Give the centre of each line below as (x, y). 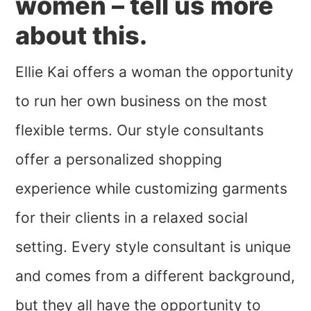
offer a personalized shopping (119, 160)
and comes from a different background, (155, 276)
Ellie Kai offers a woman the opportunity (155, 72)
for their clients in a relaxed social (132, 218)
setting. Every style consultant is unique (153, 247)
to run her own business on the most (142, 101)
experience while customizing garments (152, 189)
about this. (82, 36)
